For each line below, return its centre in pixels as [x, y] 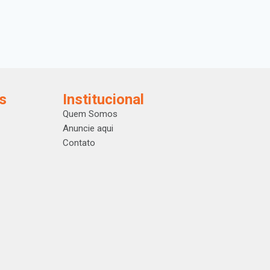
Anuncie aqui [88, 128]
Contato [79, 143]
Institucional [103, 99]
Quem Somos [90, 114]
